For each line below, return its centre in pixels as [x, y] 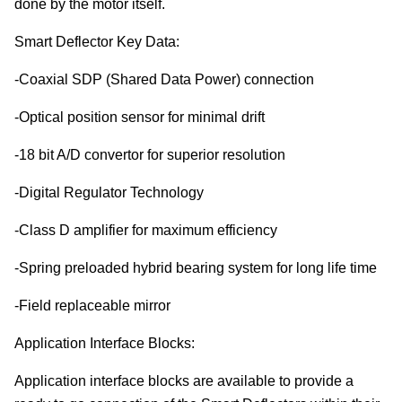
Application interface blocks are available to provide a [184, 381]
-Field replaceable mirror [92, 306]
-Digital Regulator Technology [109, 192]
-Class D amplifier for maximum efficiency [146, 230]
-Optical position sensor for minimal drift [140, 117]
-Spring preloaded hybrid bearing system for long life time [196, 268]
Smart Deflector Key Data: [97, 42]
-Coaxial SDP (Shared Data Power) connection [164, 79]
